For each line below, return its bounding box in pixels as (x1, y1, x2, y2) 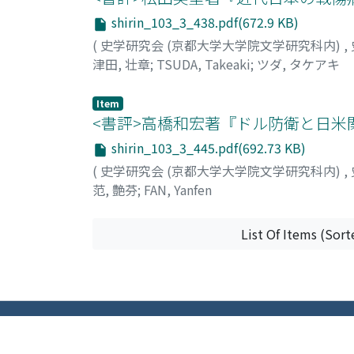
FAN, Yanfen (144, 179, 212, 199)
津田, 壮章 (92, 54, 150, 73)
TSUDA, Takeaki (156, 54, 250, 73)
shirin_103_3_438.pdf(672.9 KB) (108, 13, 299, 32)
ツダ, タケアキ (257, 54, 340, 73)
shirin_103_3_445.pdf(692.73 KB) (108, 137, 306, 157)
